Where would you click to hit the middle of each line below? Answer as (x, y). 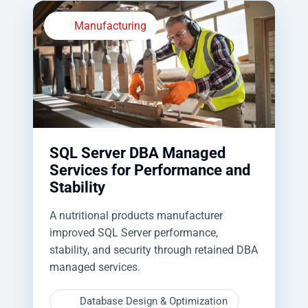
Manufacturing (110, 25)
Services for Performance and (150, 170)
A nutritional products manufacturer (136, 215)
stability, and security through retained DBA (154, 250)
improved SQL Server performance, (134, 232)
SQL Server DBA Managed (137, 153)
